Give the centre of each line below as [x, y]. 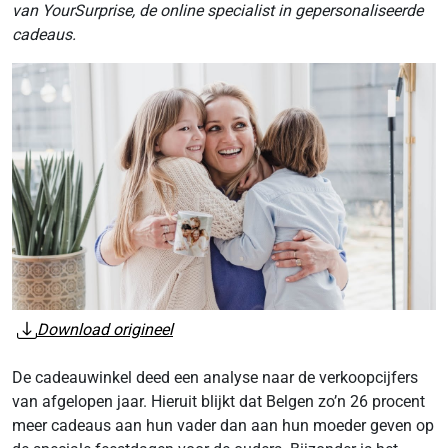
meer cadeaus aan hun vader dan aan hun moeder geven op [223, 426]
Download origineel [105, 330]
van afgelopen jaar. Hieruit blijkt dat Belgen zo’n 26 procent [218, 402]
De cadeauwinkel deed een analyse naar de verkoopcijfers [215, 378]
